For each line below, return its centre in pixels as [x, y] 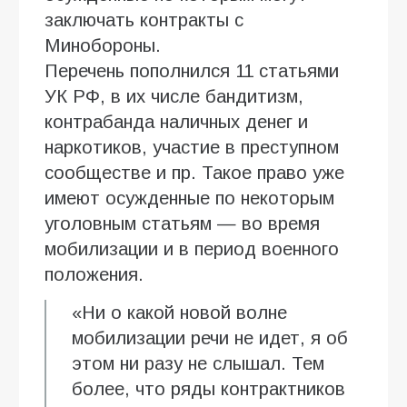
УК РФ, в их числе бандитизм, [174, 96]
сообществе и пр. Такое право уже [194, 172]
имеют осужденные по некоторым [189, 198]
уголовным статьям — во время [182, 223]
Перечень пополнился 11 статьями [192, 70]
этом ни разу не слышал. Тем [198, 363]
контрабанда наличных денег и [176, 121]
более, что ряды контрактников [208, 388]
